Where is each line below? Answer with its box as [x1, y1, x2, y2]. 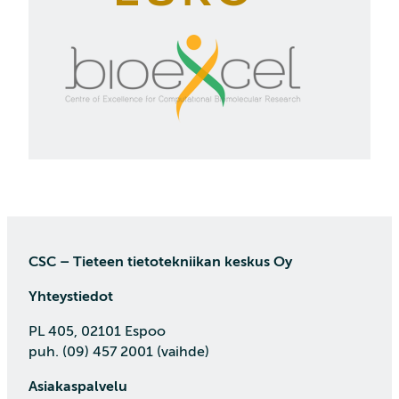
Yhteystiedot [28, 288, 113, 305]
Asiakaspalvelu [28, 378, 127, 395]
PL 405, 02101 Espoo [28, 322, 166, 339]
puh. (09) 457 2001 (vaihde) [28, 343, 209, 360]
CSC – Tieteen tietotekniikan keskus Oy [28, 253, 292, 270]
